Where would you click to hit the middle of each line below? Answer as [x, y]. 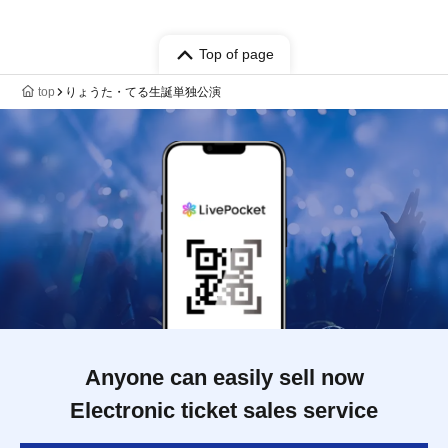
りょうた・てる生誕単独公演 [143, 92]
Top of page [236, 54]
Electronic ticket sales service [224, 411]
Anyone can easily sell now [224, 378]
